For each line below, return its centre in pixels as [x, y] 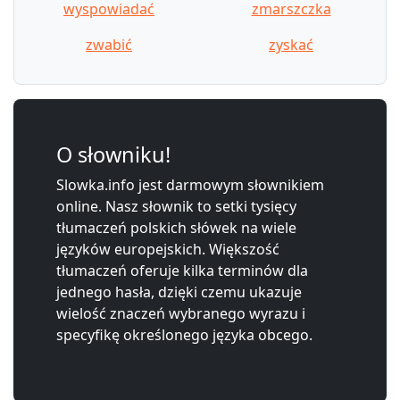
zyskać [291, 44]
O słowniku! [113, 154]
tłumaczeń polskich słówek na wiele [176, 227]
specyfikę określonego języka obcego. [184, 334]
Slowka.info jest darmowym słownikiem [190, 184]
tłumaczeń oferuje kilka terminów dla [182, 270]
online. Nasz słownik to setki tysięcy [176, 206]
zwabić [109, 44]
